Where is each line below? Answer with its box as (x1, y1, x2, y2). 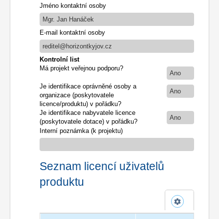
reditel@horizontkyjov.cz (43, 42, 112, 50)
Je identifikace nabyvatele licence (40, 109, 135, 116)
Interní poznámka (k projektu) (40, 127, 123, 134)
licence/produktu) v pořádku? (40, 100, 121, 108)
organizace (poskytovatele (40, 91, 114, 99)
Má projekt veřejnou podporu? (40, 64, 123, 72)
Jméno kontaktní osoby (40, 1, 106, 9)
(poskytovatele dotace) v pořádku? (40, 117, 137, 125)
